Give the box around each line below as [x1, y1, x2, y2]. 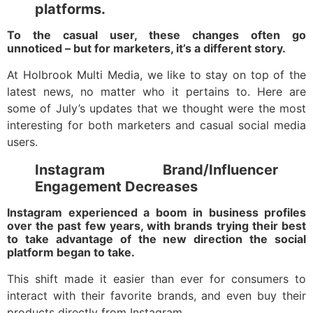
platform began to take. [7, 245, 138, 260]
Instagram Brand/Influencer [35, 161, 278, 179]
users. [7, 135, 38, 150]
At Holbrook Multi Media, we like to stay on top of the [7, 68, 306, 82]
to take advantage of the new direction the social [7, 232, 306, 247]
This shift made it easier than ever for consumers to [7, 272, 306, 286]
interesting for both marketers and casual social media [7, 118, 306, 133]
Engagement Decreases [35, 178, 198, 196]
